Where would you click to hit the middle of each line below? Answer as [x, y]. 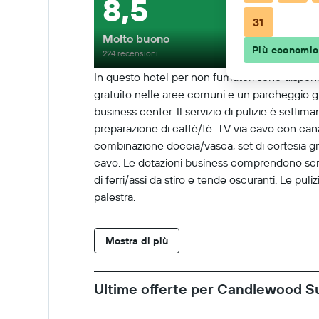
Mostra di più [137, 241]
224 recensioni [130, 53]
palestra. [115, 197]
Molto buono [136, 38]
